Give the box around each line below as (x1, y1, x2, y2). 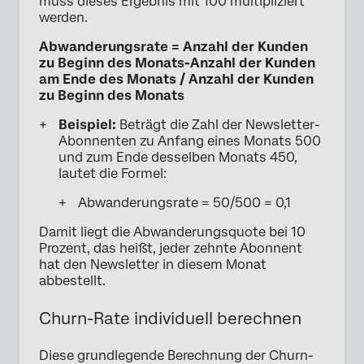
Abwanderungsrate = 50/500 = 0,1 (78, 194, 291, 210)
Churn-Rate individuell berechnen (39, 308, 301, 328)
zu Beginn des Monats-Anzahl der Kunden (39, 54, 315, 71)
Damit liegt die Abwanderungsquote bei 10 (39, 223, 305, 240)
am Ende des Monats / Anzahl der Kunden (39, 71, 314, 87)
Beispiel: (58, 116, 116, 132)
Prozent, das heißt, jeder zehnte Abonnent (39, 240, 302, 256)
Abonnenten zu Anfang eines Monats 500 (58, 132, 321, 149)
